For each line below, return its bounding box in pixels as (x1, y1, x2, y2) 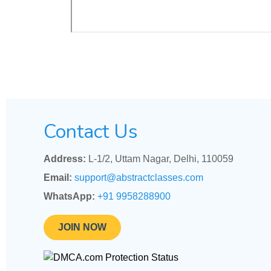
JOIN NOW (58, 222, 106, 232)
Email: (44, 172, 72, 183)
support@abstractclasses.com (74, 172, 203, 183)
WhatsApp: (44, 191, 95, 201)
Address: (44, 154, 86, 164)
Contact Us (44, 119, 138, 145)
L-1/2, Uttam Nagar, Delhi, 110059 (86, 154, 233, 164)
